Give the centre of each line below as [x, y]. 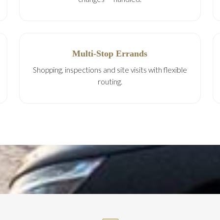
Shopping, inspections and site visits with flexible [110, 70]
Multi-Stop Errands [110, 54]
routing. [110, 82]
